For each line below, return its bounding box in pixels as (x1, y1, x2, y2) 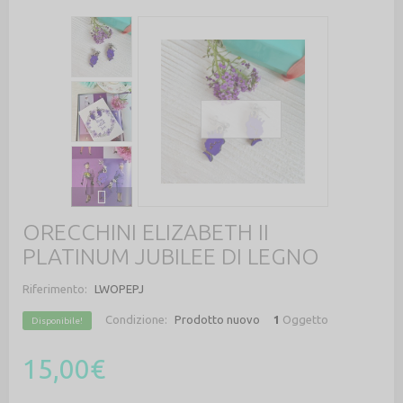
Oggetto (282, 312, 328, 326)
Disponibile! (31, 315, 83, 326)
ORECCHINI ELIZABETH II (22, 219, 269, 245)
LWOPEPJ (94, 282, 144, 295)
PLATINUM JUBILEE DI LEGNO (22, 243, 319, 269)
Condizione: (105, 312, 167, 326)
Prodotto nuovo (175, 312, 260, 326)
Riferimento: (22, 282, 87, 295)
